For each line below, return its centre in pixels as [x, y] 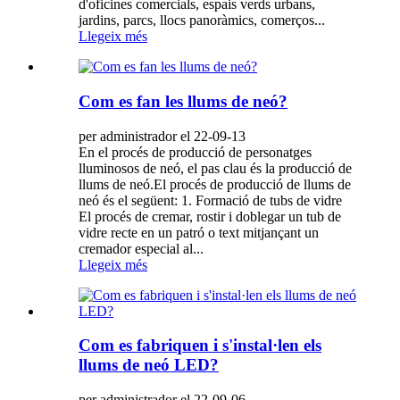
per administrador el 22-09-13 [162, 136]
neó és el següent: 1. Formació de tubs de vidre [210, 200]
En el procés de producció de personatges [195, 152]
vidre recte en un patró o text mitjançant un [199, 232]
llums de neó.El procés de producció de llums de [215, 184]
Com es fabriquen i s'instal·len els [200, 346]
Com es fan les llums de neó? [183, 101]
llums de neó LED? [149, 365]
